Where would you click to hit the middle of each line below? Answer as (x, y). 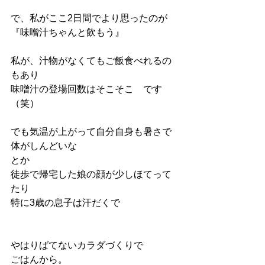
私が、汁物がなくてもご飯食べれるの (91, 61)
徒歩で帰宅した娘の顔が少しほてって (91, 174)
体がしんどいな (44, 146)
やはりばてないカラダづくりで (77, 245)
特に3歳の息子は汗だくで (65, 203)
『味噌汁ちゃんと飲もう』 (67, 32)
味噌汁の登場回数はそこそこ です (86, 89)
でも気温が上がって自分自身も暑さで (91, 132)
